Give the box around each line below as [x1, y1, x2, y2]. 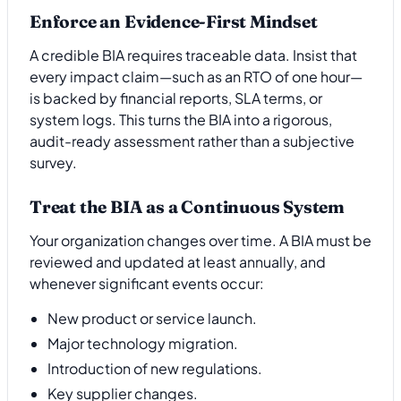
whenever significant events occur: [30, 274, 264, 294]
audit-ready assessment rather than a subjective [30, 132, 354, 151]
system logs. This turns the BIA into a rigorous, [30, 110, 332, 130]
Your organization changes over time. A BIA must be [30, 231, 371, 251]
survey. [30, 153, 77, 173]
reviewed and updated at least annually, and [30, 252, 326, 272]
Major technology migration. [47, 333, 238, 353]
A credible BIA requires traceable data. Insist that [30, 46, 357, 65]
